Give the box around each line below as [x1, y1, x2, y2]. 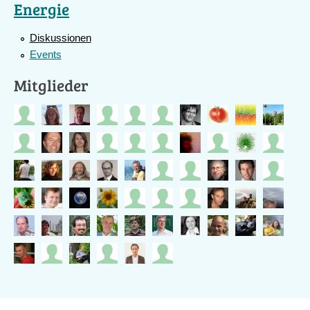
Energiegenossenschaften [114, 4, 232, 16]
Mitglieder [14, 74, 89, 95]
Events [29, 48, 62, 60]
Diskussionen [29, 32, 91, 44]
